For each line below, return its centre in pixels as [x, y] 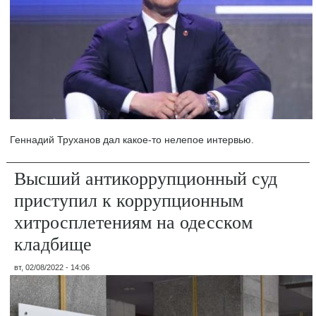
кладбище [53, 244]
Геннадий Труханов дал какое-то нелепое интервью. [132, 140]
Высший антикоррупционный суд [146, 178]
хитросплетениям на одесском [134, 222]
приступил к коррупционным [129, 200]
